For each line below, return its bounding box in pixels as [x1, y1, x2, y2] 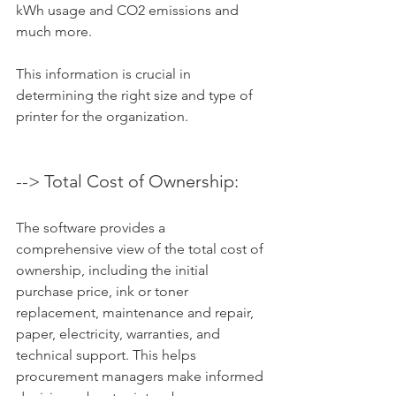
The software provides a [16, 219, 169, 237]
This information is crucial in [16, 65, 194, 83]
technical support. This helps [16, 346, 200, 364]
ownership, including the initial [16, 262, 212, 279]
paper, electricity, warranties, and [16, 325, 224, 343]
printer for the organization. [16, 108, 188, 126]
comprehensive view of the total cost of [16, 240, 267, 258]
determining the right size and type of [16, 87, 256, 104]
